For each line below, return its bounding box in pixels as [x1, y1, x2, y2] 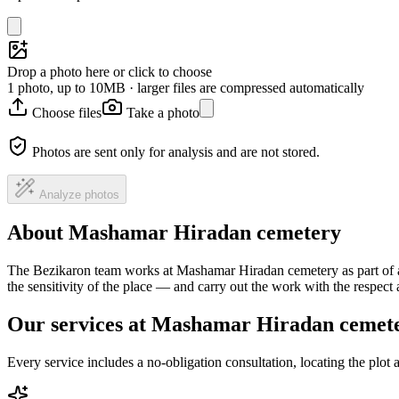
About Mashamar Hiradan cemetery [7, 221, 341, 245]
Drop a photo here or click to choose [7, 63, 212, 79]
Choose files [32, 104, 102, 120]
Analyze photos [39, 187, 119, 201]
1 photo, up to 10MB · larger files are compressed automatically [7, 79, 364, 95]
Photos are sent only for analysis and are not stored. [32, 143, 320, 159]
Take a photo [126, 104, 199, 120]
